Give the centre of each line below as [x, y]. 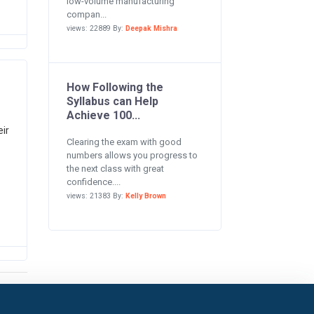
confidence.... [93, 182]
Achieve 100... [103, 115]
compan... [86, 14]
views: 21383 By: [96, 196]
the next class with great [115, 169]
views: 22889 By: [96, 28]
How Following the [115, 87]
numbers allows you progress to [132, 155]
